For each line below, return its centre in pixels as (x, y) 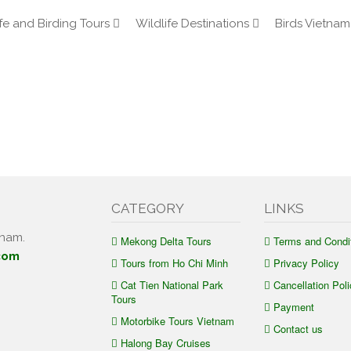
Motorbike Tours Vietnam (177, 321)
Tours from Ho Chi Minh (174, 263)
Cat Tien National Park (172, 285)
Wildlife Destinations (192, 24)
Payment (293, 307)
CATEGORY (147, 208)
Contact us (298, 329)
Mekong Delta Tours (166, 241)
